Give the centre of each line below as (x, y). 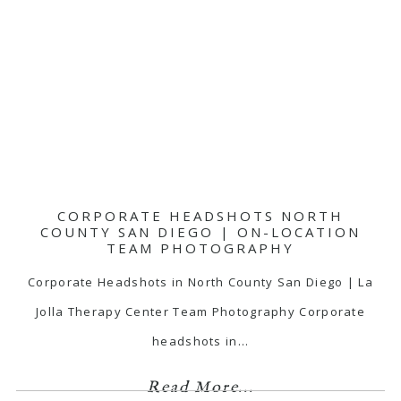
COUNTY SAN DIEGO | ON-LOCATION (200, 232)
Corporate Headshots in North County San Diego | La (200, 282)
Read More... (200, 388)
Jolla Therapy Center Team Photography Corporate (200, 312)
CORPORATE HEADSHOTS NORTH (200, 216)
